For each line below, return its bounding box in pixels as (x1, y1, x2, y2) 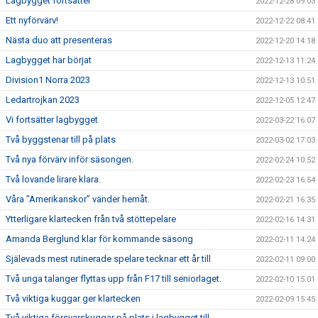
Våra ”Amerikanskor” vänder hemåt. (6, 194, 150, 204)
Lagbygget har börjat (6, 55, 92, 65)
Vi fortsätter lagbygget (6, 114, 98, 125)
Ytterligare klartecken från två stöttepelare (6, 214, 176, 224)
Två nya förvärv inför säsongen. (6, 154, 133, 165)
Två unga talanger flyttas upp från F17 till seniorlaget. (6, 273, 221, 284)
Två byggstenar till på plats (6, 134, 116, 145)
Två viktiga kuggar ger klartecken (6, 293, 141, 304)
